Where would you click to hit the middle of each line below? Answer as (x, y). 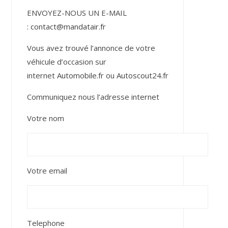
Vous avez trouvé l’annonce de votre (91, 48)
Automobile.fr (80, 75)
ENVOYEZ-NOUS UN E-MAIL (77, 13)
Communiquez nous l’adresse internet (93, 97)
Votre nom (45, 118)
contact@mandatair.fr (68, 26)
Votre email (47, 170)
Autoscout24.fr (142, 75)
